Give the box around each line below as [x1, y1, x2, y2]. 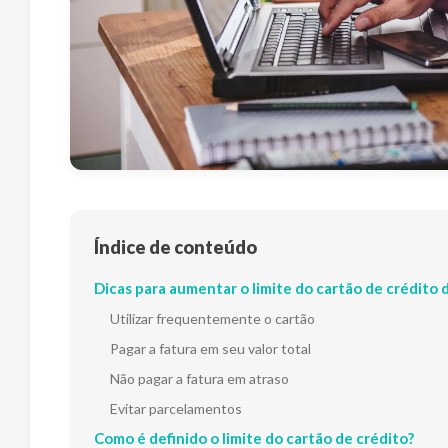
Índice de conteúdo [94, 235, 257, 258]
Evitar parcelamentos [110, 399, 242, 417]
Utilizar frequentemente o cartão [110, 309, 315, 327]
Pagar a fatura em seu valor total [110, 339, 311, 357]
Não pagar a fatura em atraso [110, 369, 289, 387]
